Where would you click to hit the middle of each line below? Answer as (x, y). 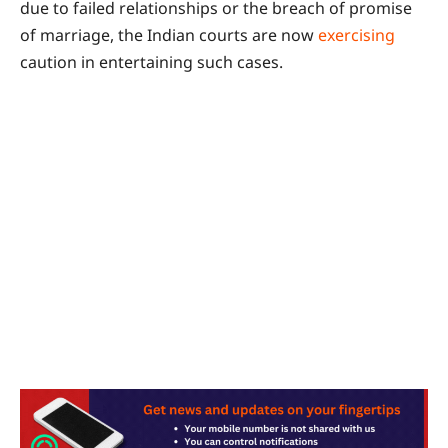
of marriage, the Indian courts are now (169, 34)
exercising (356, 34)
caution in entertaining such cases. (151, 61)
